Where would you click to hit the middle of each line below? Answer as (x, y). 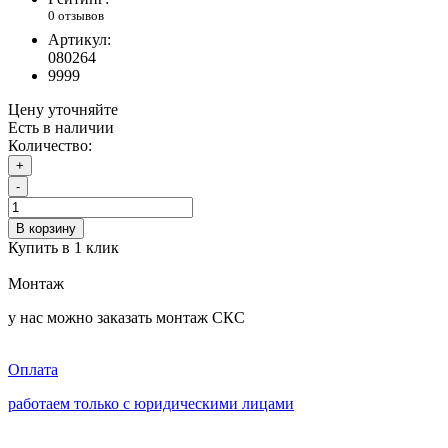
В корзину (46, 228)
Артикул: (79, 39)
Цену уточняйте (63, 109)
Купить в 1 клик (63, 247)
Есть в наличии (61, 127)
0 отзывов (76, 16)
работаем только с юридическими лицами (151, 403)
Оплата (33, 369)
